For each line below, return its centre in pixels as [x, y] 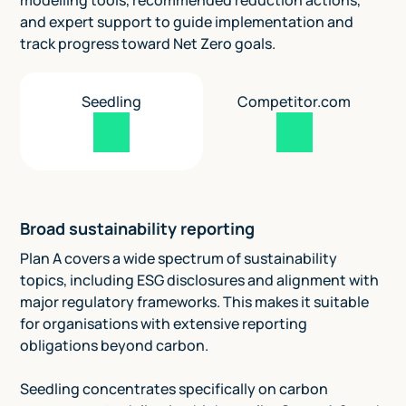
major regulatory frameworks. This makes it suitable [195, 302]
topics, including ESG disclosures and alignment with [200, 280]
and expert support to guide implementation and [187, 22]
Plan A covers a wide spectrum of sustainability [179, 259]
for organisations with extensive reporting [164, 324]
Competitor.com [295, 102]
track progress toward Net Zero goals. [148, 44]
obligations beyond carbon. [115, 346]
